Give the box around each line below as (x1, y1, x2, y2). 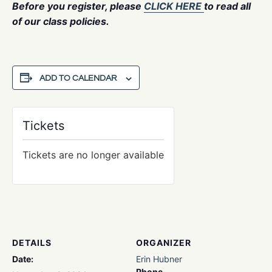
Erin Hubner (136, 254, 182, 265)
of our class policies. (12, 15, 109, 28)
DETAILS (12, 237, 52, 248)
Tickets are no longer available (22, 149, 164, 161)
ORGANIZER (136, 237, 191, 248)
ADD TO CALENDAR (39, 74, 117, 83)
